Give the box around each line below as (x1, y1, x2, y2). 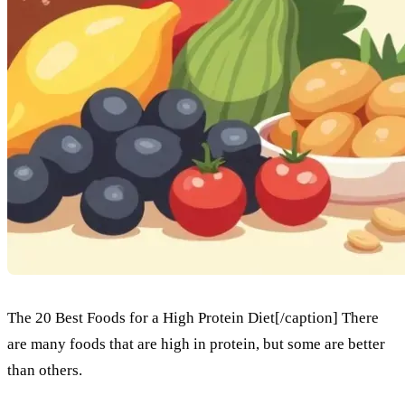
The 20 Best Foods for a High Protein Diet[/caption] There (7, 308, 379, 326)
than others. (7, 361, 82, 379)
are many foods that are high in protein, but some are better (7, 334, 385, 353)
